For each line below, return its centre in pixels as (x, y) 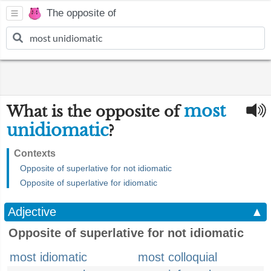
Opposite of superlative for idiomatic (89, 183)
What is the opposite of (95, 112)
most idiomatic (48, 257)
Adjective (32, 212)
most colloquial (178, 257)
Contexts (35, 153)
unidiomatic (57, 130)
